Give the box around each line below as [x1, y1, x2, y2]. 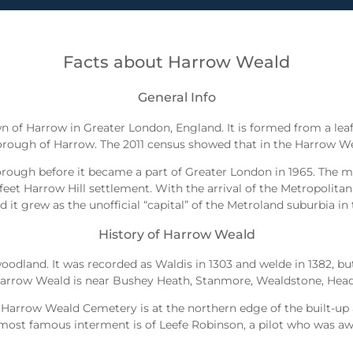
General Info [137, 89, 216, 106]
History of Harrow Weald [98, 225, 255, 242]
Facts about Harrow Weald [63, 51, 290, 72]
